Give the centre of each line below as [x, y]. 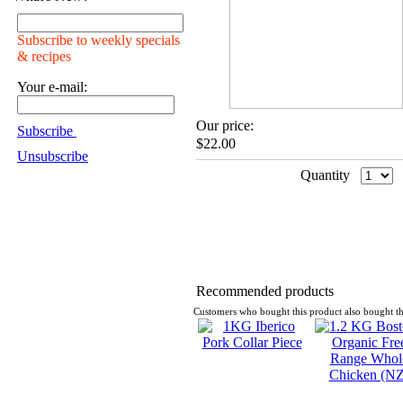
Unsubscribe [53, 156]
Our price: [225, 125]
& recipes [44, 56]
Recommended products [265, 291]
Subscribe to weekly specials [99, 40]
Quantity [325, 175]
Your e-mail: [52, 87]
